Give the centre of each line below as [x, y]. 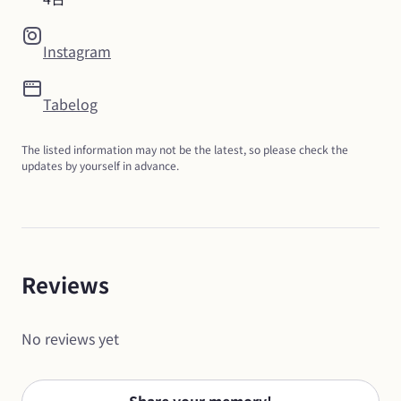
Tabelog [70, 103]
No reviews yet [70, 338]
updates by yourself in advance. [100, 165]
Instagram [77, 51]
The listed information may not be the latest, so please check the [185, 149]
